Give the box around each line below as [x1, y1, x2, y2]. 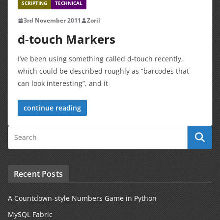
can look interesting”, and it [18, 79, 108, 88]
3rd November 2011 [24, 16, 81, 25]
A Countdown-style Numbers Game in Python [8, 193, 157, 203]
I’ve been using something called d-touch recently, [18, 54, 183, 64]
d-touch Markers [18, 31, 115, 48]
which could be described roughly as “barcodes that [18, 66, 189, 76]
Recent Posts [14, 168, 63, 180]
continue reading [24, 103, 81, 113]
